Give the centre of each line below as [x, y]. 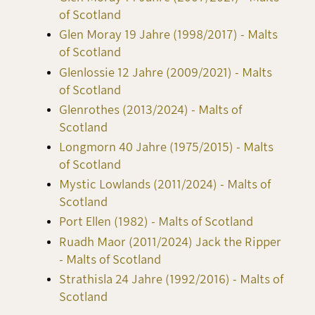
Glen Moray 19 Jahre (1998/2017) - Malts [168, 35]
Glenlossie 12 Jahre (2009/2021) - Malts [166, 72]
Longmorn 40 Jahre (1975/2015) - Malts [166, 147]
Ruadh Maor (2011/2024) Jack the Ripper [170, 242]
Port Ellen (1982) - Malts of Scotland [156, 222]
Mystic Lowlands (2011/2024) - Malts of [165, 185]
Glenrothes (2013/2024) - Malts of [150, 110]
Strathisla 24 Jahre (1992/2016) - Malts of [171, 279]
